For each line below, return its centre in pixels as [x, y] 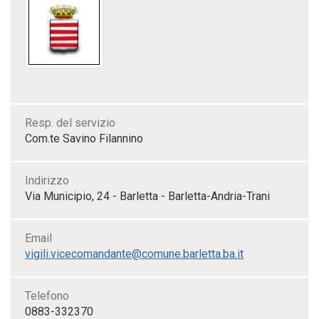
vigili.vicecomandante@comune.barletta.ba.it [134, 254]
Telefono [47, 296]
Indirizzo [47, 181]
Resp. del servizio [70, 123]
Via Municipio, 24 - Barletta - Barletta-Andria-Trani [147, 196]
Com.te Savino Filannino [84, 138]
